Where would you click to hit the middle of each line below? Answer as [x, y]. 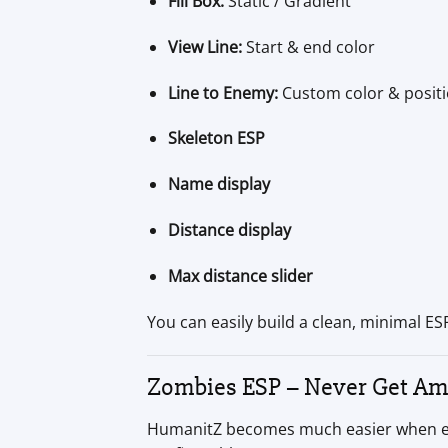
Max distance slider [240, 275]
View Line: [204, 46]
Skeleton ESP [216, 138]
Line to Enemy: [222, 92]
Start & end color [308, 46]
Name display [218, 184]
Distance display [229, 229]
